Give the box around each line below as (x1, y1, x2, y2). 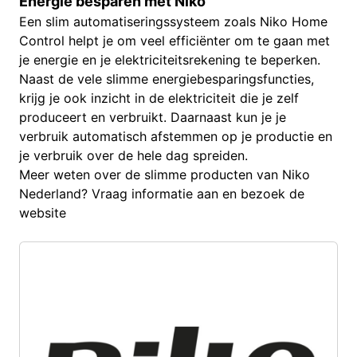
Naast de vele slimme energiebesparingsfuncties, (19, 70, 314, 87)
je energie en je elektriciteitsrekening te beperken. (19, 51, 320, 68)
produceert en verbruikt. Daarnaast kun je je (19, 108, 286, 125)
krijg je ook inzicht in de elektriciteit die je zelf (19, 89, 299, 106)
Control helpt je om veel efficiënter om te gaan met (19, 32, 330, 49)
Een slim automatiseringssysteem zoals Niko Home (19, 13, 328, 29)
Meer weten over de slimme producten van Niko (19, 166, 310, 182)
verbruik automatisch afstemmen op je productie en (19, 127, 332, 144)
